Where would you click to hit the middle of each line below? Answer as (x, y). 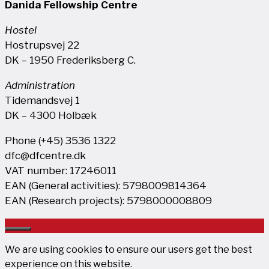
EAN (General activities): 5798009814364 (106, 185)
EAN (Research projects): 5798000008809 (108, 200)
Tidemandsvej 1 (42, 100)
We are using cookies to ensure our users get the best (128, 249)
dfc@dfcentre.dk (45, 155)
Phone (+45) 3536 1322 (60, 140)
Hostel (21, 30)
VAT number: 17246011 (61, 170)
